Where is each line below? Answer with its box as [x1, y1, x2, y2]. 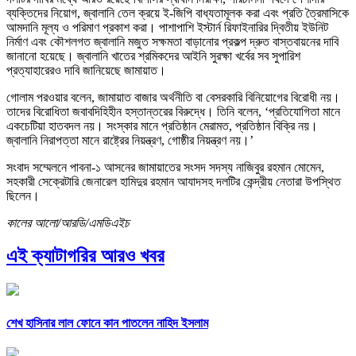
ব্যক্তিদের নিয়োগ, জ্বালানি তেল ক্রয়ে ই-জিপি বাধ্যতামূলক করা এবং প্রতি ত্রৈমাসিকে [6, 6, 349, 20]
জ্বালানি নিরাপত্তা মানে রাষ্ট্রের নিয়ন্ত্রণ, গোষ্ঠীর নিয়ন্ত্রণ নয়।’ [6, 133, 253, 147]
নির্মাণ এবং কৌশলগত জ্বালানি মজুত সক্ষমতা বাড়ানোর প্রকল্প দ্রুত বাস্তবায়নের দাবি [6, 34, 339, 48]
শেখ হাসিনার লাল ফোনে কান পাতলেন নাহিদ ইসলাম [6, 315, 208, 330]
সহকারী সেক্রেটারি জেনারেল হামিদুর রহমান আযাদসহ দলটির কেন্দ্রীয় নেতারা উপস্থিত [6, 174, 341, 188]
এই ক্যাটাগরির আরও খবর [6, 246, 164, 267]
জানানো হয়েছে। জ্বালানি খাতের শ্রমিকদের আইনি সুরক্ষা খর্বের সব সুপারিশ [6, 48, 300, 63]
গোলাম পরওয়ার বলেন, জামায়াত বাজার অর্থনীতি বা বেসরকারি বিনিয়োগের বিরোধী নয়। [6, 90, 340, 104]
